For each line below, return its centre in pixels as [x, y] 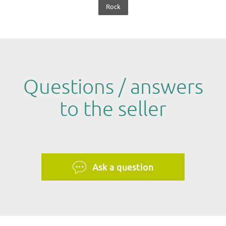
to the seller [113, 109]
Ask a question [123, 167]
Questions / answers [113, 87]
